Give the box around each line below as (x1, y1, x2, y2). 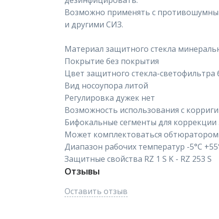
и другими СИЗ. (65, 19, 123, 30)
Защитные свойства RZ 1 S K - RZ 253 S (65, 153, 212, 164)
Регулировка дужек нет (65, 92, 155, 103)
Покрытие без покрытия (65, 56, 159, 66)
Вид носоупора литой (65, 80, 148, 91)
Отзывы (65, 165, 100, 177)
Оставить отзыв (65, 186, 128, 197)
